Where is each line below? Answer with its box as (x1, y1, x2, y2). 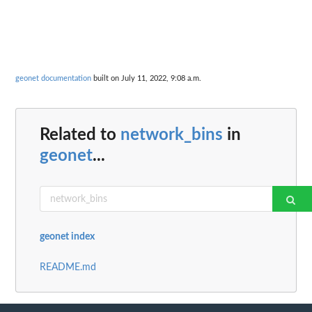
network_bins (120, 127, 223, 144)
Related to (40, 127, 120, 144)
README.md (40, 263, 96, 273)
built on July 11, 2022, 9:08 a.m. (91, 74, 201, 82)
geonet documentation (15, 74, 91, 82)
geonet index (40, 232, 95, 242)
